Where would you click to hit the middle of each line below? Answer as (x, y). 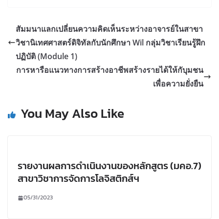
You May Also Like (72, 113)
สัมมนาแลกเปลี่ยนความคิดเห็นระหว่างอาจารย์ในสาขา (109, 29)
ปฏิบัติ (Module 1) (46, 56)
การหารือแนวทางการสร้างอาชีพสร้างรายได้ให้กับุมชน (110, 70)
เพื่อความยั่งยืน (178, 84)
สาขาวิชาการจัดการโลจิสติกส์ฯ (78, 179)
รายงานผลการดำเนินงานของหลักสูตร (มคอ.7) (109, 166)
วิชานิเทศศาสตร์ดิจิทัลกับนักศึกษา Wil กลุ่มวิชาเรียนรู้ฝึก (110, 43)
